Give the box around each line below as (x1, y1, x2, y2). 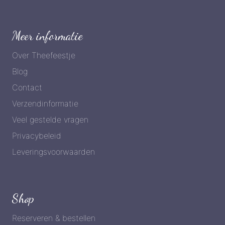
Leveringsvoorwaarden (12, 147, 95, 157)
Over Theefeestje (12, 50, 75, 61)
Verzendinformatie (12, 98, 78, 109)
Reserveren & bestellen (12, 213, 95, 223)
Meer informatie (12, 29, 83, 44)
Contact (12, 82, 42, 93)
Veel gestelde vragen (12, 115, 88, 125)
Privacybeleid (12, 131, 61, 141)
